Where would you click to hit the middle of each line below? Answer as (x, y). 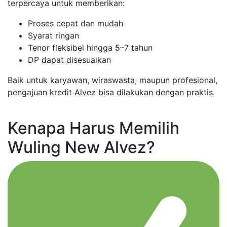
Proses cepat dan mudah (75, 23)
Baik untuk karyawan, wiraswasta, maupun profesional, (112, 80)
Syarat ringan (53, 35)
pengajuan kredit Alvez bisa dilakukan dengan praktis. (111, 92)
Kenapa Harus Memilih (93, 128)
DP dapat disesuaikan (69, 60)
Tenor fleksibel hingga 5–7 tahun (90, 47)
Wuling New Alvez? (81, 147)
